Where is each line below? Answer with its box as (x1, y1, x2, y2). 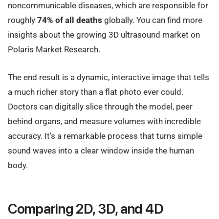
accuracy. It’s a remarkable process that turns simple (8, 131, 202, 141)
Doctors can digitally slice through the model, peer (8, 101, 193, 111)
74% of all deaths (37, 15, 102, 25)
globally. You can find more (102, 15, 202, 25)
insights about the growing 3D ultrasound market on (8, 30, 200, 40)
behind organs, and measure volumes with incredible (8, 116, 201, 126)
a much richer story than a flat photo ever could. (8, 87, 183, 97)
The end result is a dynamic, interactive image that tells (8, 72, 209, 82)
